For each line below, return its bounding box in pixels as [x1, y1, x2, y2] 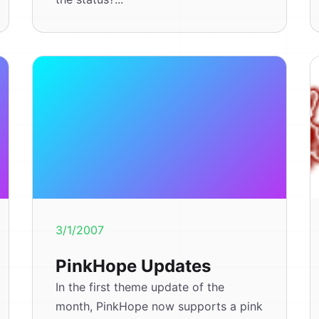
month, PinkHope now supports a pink [56, 299, 263, 313]
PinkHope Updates [56, 256, 211, 276]
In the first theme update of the [56, 280, 225, 294]
